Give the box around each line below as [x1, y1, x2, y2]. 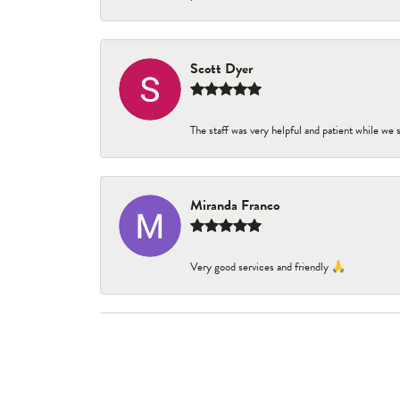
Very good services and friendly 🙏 [190, 258, 346, 276]
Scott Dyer [190, 58, 253, 79]
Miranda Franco [190, 195, 279, 216]
